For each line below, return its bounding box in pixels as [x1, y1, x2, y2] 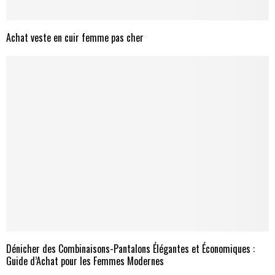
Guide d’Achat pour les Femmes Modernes [6, 253, 164, 268]
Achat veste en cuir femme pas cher [6, 30, 144, 45]
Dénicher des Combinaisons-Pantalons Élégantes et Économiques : [6, 241, 255, 256]
